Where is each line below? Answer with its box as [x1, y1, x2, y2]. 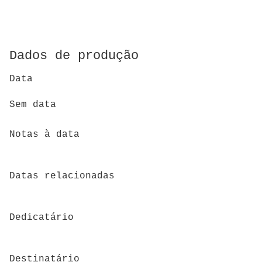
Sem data [9, 99, 56, 111]
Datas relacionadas [9, 170, 115, 181]
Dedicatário [9, 212, 74, 223]
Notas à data [9, 129, 80, 140]
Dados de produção [9, 48, 139, 63]
